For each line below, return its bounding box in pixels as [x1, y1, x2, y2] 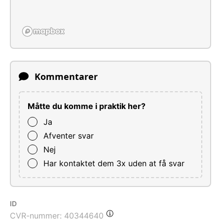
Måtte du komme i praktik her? [28, 101, 146, 111]
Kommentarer [35, 70, 98, 82]
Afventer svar [43, 130, 94, 141]
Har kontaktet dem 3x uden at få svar [43, 158, 184, 168]
